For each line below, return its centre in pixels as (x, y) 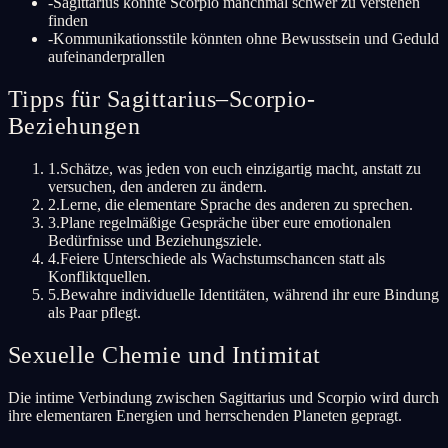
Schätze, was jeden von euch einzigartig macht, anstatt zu (240, 168)
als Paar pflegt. (94, 312)
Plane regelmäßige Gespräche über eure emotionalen (225, 222)
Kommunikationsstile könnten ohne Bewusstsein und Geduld (246, 39)
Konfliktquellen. (99, 276)
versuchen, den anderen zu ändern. (157, 186)
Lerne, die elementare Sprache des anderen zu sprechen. (236, 204)
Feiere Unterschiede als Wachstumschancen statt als (222, 258)
